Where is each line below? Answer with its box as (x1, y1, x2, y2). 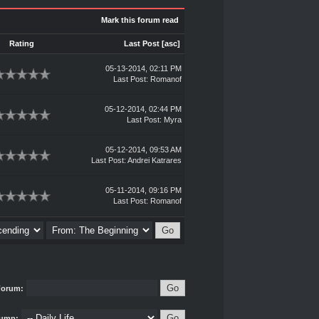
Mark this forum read (100, 16, 179, 24)
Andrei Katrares (127, 156, 182, 164)
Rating (9, 39, 34, 48)
